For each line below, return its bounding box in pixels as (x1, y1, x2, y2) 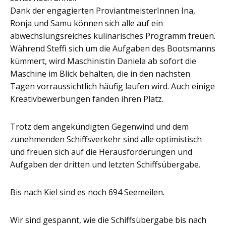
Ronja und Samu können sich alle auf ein (10, 18, 163, 29)
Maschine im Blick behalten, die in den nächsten (10, 68, 190, 80)
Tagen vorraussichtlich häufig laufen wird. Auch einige (10, 81, 215, 92)
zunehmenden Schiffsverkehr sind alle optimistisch (10, 134, 202, 145)
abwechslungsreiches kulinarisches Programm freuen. (10, 30, 215, 42)
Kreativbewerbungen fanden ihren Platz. (10, 93, 163, 105)
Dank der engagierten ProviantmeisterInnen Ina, (10, 5, 195, 17)
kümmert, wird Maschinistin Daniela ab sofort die (10, 55, 196, 67)
